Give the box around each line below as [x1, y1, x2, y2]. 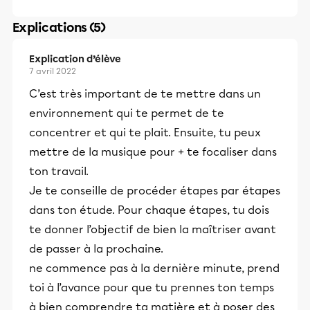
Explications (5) [12, 20, 106, 35]
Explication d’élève [29, 53, 121, 65]
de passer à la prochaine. [29, 242, 163, 255]
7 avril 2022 [29, 66, 76, 76]
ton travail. [29, 165, 89, 178]
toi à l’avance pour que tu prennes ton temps [29, 281, 274, 294]
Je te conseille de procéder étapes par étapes [29, 184, 280, 197]
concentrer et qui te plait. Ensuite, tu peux [29, 126, 261, 139]
